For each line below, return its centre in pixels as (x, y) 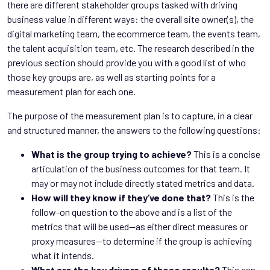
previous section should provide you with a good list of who (127, 62)
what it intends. (63, 255)
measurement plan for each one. (71, 91)
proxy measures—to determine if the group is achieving (142, 240)
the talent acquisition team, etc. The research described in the (131, 48)
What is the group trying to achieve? (111, 154)
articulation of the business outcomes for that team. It (141, 168)
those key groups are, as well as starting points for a (111, 77)
